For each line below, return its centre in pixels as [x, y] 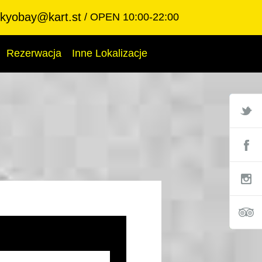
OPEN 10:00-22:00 [135, 17]
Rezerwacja [34, 53]
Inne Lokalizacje [110, 53]
